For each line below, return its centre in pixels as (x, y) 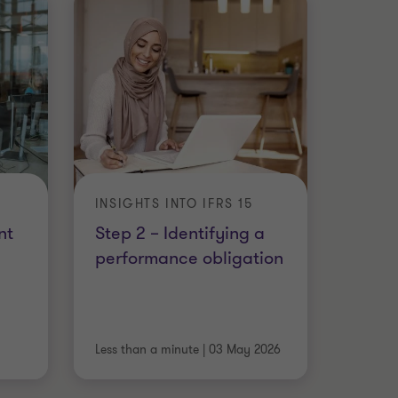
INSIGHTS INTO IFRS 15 (174, 203)
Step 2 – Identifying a (179, 233)
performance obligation (189, 258)
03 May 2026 (244, 350)
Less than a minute (147, 350)
